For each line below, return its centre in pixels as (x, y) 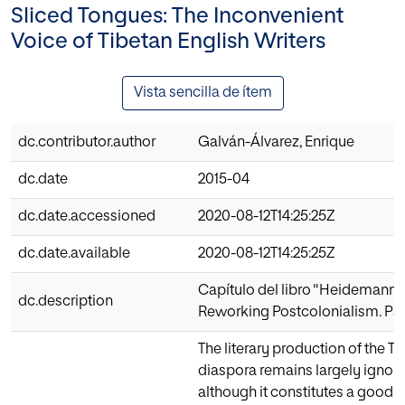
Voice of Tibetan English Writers (168, 42)
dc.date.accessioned (87, 217)
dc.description (66, 302)
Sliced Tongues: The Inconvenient (177, 17)
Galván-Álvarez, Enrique (276, 143)
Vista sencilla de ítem (202, 94)
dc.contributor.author (87, 143)
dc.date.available (74, 254)
